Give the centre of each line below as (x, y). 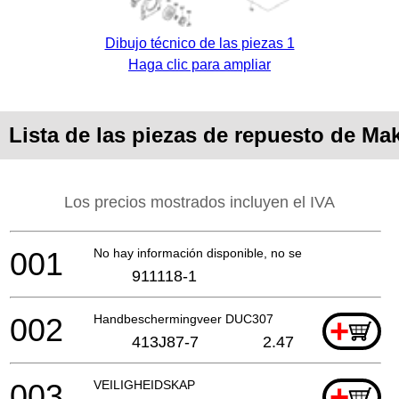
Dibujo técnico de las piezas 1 (199, 43)
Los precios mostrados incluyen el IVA (199, 202)
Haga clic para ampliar (199, 64)
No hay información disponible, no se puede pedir (233, 252)
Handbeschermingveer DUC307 (183, 318)
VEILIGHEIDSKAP (144, 384)
